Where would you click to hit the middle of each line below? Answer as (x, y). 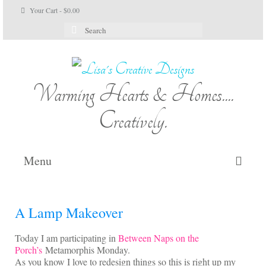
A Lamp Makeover (69, 212)
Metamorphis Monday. (86, 249)
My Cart (133, 217)
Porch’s (28, 249)
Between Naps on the (159, 237)
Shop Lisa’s (133, 242)
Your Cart (44, 10)
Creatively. (133, 121)
